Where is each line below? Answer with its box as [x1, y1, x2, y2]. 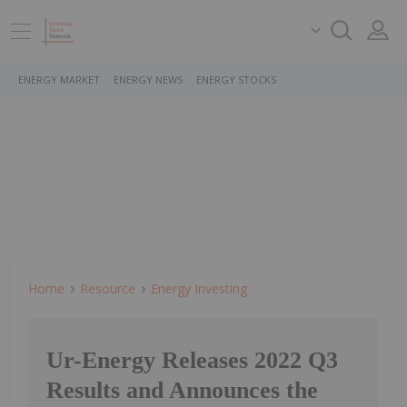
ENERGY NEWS [114, 73, 183, 86]
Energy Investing [151, 280, 247, 297]
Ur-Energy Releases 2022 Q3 [46, 347, 338, 374]
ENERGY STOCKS [196, 73, 276, 86]
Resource [80, 280, 135, 297]
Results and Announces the [46, 377, 318, 404]
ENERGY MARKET [18, 73, 100, 86]
